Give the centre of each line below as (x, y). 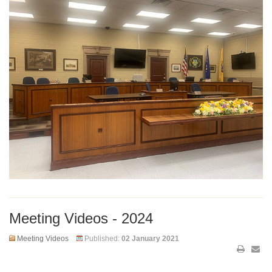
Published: (103, 238)
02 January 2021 (150, 238)
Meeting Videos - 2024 (81, 218)
